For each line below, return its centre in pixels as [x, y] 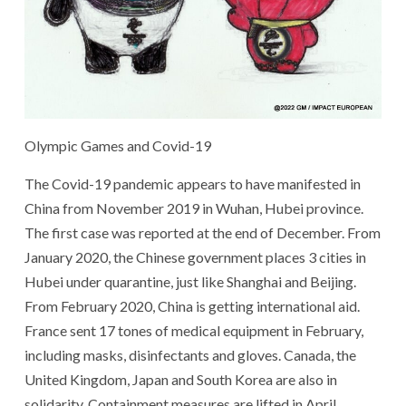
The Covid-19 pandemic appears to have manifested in [193, 183]
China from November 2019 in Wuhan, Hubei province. [194, 208]
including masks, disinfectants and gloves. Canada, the [190, 354]
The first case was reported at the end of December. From [203, 232]
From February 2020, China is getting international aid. [192, 305]
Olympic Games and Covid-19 [118, 145]
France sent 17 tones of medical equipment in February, [194, 330]
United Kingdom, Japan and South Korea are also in [181, 379]
